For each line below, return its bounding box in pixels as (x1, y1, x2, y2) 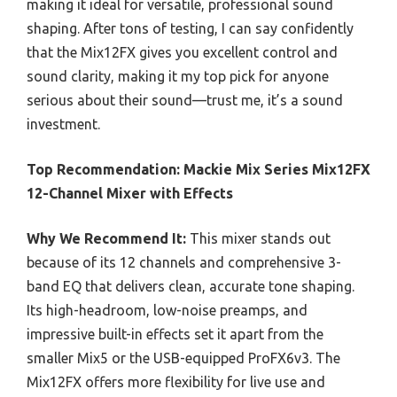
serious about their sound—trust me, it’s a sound (27, 91, 343, 108)
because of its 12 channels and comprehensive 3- (27, 253, 341, 270)
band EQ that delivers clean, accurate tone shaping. (27, 277, 354, 294)
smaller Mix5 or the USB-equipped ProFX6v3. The (27, 349, 340, 366)
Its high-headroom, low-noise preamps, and (27, 301, 307, 318)
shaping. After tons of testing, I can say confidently (27, 19, 354, 36)
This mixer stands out (186, 230, 331, 246)
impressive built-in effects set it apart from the (27, 325, 323, 342)
